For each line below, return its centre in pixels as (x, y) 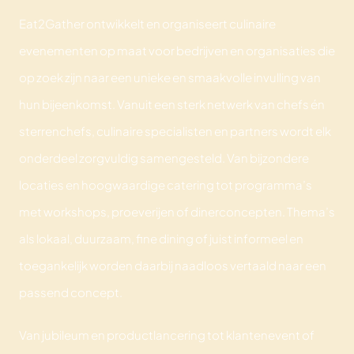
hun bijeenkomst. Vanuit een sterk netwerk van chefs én (171, 104)
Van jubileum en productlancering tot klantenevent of (166, 334)
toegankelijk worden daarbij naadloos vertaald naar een (172, 265)
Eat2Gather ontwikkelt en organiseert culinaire (147, 23)
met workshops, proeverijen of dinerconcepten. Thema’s (177, 211)
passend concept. (70, 292)
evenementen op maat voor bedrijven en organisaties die (177, 50)
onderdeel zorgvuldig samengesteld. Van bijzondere (164, 157)
